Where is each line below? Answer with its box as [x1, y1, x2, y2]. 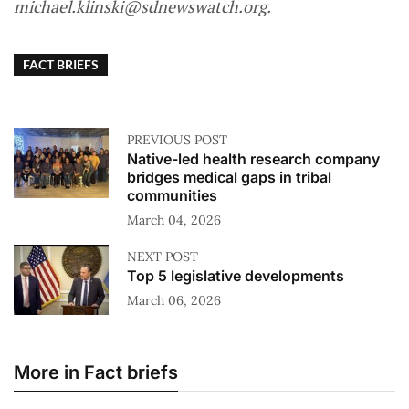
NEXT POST [127, 248, 198, 266]
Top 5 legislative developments [127, 267, 344, 286]
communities [127, 186, 217, 205]
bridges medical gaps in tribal [127, 168, 331, 187]
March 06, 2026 [127, 292, 221, 309]
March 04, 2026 [127, 212, 221, 229]
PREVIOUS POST [127, 131, 227, 149]
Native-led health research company [127, 150, 380, 169]
